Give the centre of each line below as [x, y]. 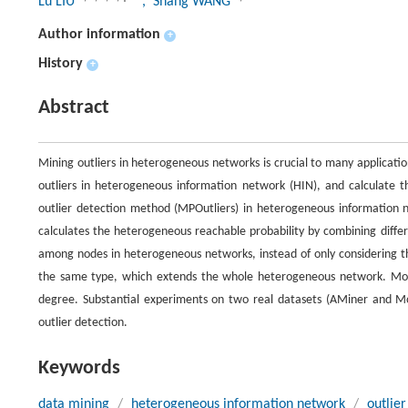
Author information [99, 35]
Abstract [74, 108]
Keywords [79, 368]
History [61, 64]
